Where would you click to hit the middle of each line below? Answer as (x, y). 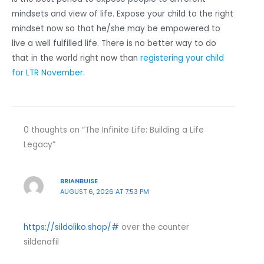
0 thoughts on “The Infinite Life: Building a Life (114, 130)
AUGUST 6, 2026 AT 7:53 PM (104, 192)
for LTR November (47, 72)
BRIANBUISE (79, 181)
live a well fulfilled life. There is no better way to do (114, 43)
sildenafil (41, 242)
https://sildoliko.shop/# (71, 227)
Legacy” (39, 145)
